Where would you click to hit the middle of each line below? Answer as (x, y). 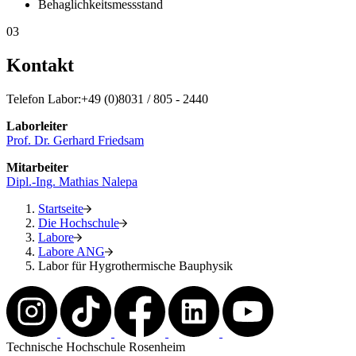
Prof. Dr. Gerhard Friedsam (75, 140)
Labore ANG (72, 251)
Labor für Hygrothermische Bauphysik (135, 265)
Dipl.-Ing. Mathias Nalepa (72, 181)
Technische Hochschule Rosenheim (96, 346)
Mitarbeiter (37, 167)
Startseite (61, 208)
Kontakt (40, 65)
